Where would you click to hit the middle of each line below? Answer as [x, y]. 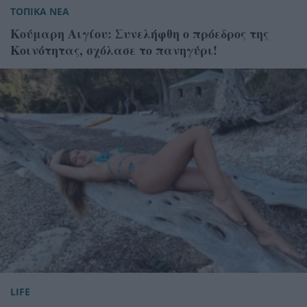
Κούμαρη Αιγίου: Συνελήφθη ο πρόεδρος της [139, 33]
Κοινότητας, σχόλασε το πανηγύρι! [114, 50]
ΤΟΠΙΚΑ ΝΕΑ [40, 11]
